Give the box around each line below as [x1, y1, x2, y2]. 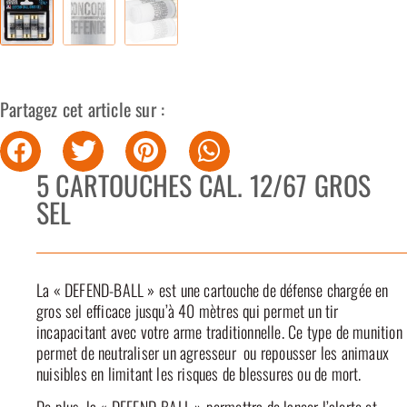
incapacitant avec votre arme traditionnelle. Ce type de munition [36, 319, 402, 343]
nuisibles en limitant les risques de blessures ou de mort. [36, 361, 362, 385]
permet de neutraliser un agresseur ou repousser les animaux [36, 340, 390, 364]
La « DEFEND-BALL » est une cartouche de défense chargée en [36, 277, 389, 302]
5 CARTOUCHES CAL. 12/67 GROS [36, 164, 372, 205]
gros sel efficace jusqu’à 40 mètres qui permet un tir [36, 298, 339, 323]
